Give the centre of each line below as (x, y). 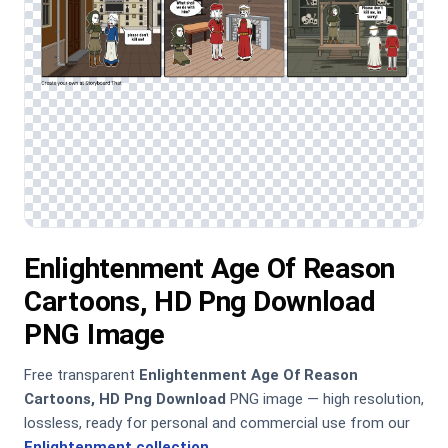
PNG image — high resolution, (325, 399)
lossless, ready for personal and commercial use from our (217, 423)
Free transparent (81, 375)
